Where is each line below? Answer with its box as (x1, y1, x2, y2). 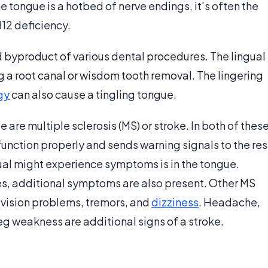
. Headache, (199, 195, 260, 209)
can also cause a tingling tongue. (10, 87, 176, 102)
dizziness (151, 195, 199, 209)
